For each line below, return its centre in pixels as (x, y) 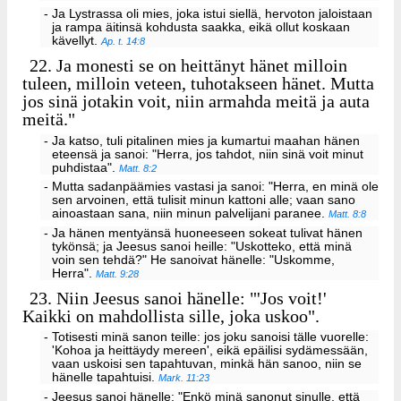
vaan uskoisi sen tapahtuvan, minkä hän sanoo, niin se (207, 364)
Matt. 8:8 (348, 214)
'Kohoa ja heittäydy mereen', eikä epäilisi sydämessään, (210, 351)
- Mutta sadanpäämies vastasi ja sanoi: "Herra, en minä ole (211, 187)
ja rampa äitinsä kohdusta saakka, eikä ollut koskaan (201, 28)
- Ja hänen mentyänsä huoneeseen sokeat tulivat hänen (203, 234)
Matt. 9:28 (118, 274)
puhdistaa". (86, 167)
